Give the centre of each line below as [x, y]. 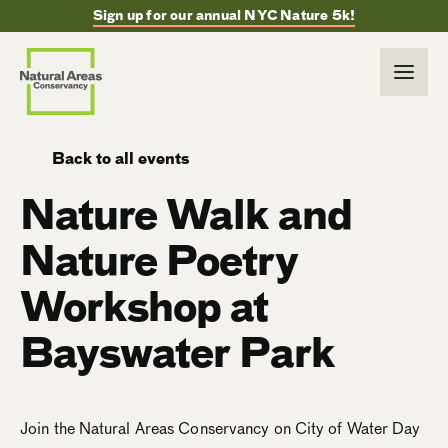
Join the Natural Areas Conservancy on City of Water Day [220, 428]
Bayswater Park [177, 353]
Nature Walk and [186, 215]
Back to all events [120, 159]
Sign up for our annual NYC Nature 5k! [224, 15]
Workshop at [144, 307]
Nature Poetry [159, 261]
